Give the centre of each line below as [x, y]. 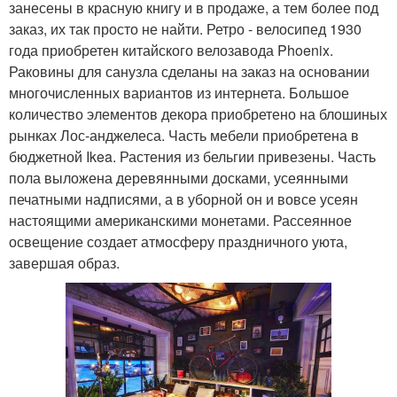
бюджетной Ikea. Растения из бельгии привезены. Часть [192, 157]
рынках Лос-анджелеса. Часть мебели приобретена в [184, 136]
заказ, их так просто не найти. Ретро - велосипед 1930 [185, 29]
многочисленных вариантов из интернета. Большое [179, 93]
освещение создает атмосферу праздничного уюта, [178, 242]
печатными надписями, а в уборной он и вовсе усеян [183, 199]
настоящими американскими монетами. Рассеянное [180, 221]
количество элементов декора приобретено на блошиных [198, 114]
